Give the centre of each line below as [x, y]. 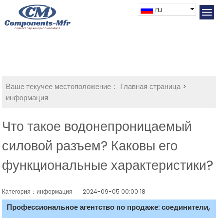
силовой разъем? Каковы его [90, 146]
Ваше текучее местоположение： [62, 87]
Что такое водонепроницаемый [97, 127]
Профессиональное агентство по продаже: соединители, [109, 207]
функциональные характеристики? [108, 165]
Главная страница [151, 87]
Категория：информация [43, 192]
